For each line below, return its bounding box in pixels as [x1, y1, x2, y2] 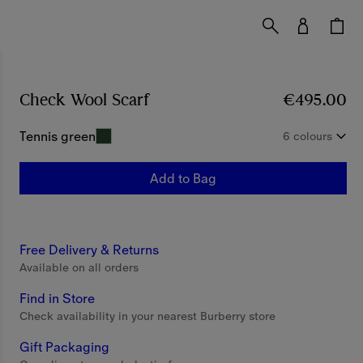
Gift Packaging [19, 337, 110, 357]
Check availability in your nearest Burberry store [19, 308, 276, 324]
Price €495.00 [150, 91, 256, 109]
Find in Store [19, 288, 96, 308]
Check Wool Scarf [19, 91, 151, 109]
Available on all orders [19, 259, 139, 275]
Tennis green [19, 126, 96, 146]
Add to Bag [150, 169, 217, 188]
